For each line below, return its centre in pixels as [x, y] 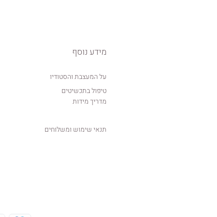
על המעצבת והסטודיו [78, 77]
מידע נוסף [89, 52]
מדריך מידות [90, 102]
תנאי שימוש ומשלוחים [76, 130]
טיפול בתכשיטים [84, 91]
